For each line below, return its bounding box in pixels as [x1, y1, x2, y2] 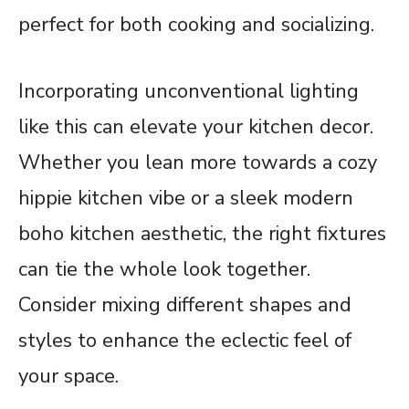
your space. [18, 362, 119, 390]
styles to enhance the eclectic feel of [18, 326, 351, 354]
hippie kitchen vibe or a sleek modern [18, 184, 353, 212]
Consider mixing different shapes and [18, 290, 351, 319]
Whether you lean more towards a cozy [18, 148, 377, 176]
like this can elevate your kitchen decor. [18, 112, 373, 141]
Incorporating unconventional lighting [18, 77, 359, 105]
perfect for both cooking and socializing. [18, 10, 374, 38]
